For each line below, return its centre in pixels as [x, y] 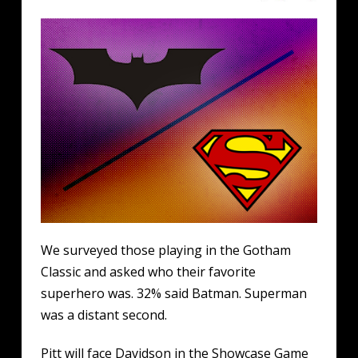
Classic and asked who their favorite [148, 272]
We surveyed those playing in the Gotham [165, 251]
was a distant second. [103, 315]
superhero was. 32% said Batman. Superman [173, 294]
